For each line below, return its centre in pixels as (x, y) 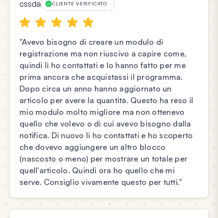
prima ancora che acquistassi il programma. (101, 77)
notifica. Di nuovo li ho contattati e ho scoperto (106, 136)
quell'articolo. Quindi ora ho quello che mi (97, 171)
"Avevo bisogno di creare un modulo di (91, 42)
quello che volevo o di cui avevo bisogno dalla (105, 124)
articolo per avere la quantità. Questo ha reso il (107, 100)
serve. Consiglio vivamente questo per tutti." (101, 182)
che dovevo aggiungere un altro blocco (93, 147)
